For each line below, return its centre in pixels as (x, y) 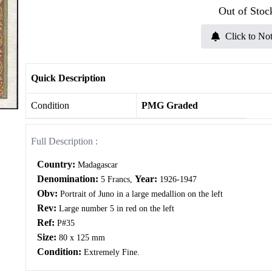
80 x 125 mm (80, 238)
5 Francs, (117, 180)
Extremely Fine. (111, 253)
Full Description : (64, 141)
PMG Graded (169, 105)
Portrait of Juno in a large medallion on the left (141, 194)
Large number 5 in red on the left (115, 209)
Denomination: (69, 179)
